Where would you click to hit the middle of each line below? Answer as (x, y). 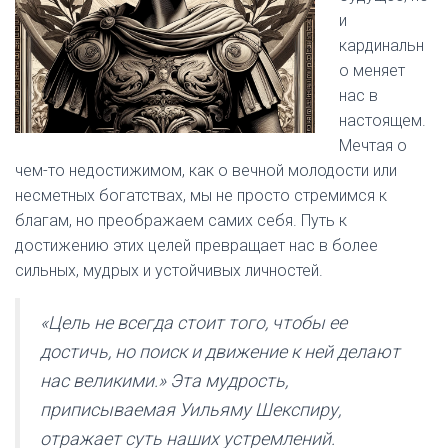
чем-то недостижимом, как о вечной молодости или (206, 170)
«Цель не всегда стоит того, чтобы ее (193, 322)
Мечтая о (373, 145)
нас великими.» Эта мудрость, (164, 380)
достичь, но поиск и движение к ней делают (220, 351)
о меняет (372, 70)
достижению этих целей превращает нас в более (196, 245)
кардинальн (381, 45)
